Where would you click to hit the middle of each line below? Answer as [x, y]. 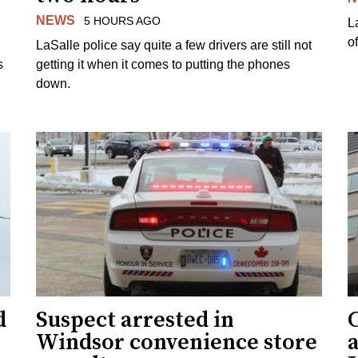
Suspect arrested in [135, 320]
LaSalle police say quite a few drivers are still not [174, 45]
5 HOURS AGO [122, 20]
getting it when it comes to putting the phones [163, 64]
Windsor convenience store [177, 342]
